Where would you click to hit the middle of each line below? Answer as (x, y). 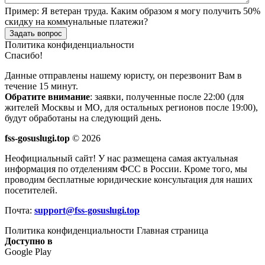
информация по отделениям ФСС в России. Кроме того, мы (126, 169)
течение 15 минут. (41, 86)
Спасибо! (24, 56)
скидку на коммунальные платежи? (76, 22)
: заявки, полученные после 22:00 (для (167, 97)
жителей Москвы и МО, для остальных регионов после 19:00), (131, 108)
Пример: (22, 11)
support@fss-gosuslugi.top (87, 211)
